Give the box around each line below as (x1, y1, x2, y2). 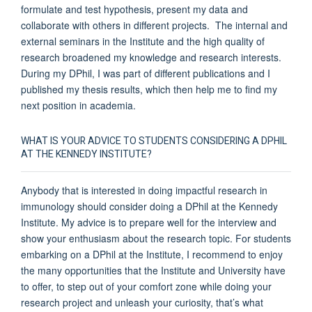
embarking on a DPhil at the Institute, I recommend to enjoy (21, 247, 283, 261)
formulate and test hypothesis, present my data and (21, 1, 248, 16)
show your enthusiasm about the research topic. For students (21, 231, 291, 245)
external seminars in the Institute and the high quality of (21, 33, 265, 48)
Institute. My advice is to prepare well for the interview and (21, 214, 276, 229)
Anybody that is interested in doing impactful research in (21, 182, 267, 197)
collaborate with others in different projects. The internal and (21, 17, 288, 32)
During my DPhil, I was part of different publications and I (21, 65, 270, 80)
